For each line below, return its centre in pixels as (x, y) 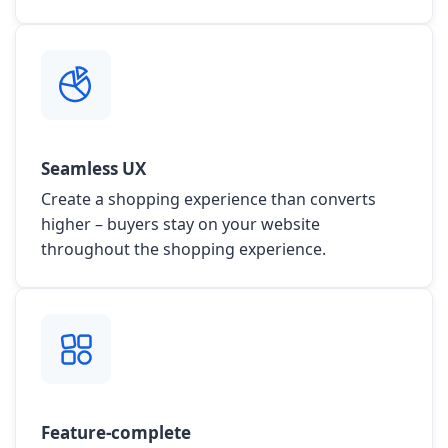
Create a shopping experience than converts (208, 199)
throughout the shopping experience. (183, 249)
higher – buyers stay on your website (180, 224)
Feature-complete (116, 433)
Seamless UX (93, 169)
